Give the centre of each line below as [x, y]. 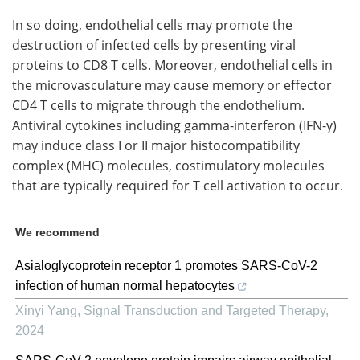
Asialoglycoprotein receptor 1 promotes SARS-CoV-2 [166, 265]
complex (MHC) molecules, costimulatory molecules [168, 165]
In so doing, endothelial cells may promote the [152, 24]
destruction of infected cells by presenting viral [154, 44]
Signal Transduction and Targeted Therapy [205, 310]
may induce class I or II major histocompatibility [156, 145]
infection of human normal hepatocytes [125, 285]
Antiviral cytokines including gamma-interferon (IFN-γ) [174, 125]
